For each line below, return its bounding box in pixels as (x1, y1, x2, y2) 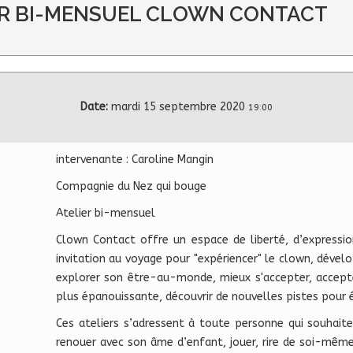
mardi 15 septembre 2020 (111, 100, 245, 114)
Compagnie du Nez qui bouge (56, 179, 206, 193)
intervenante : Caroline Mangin (56, 152, 214, 166)
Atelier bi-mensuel (56, 206, 155, 220)
